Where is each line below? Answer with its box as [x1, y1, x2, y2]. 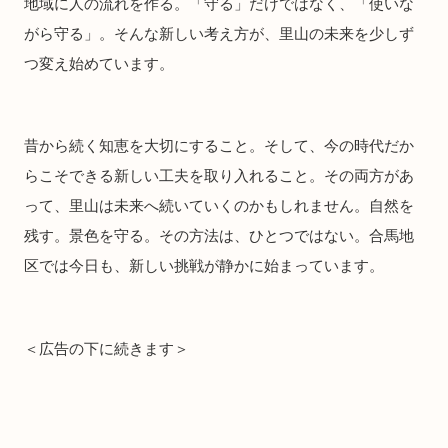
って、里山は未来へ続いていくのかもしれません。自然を [24, 197, 414, 215]
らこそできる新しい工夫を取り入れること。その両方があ [24, 167, 414, 185]
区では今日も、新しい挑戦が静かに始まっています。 [24, 257, 384, 275]
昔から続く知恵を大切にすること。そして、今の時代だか [24, 137, 414, 155]
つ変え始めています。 [24, 54, 174, 72]
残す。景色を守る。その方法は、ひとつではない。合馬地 [24, 227, 414, 245]
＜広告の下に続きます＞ [24, 339, 189, 357]
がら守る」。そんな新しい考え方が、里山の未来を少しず [24, 24, 414, 42]
